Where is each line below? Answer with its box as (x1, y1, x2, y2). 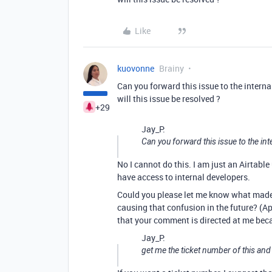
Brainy (159, 63, 184, 74)
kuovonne (117, 63, 154, 74)
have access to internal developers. (117, 171, 250, 183)
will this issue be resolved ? (117, 93, 220, 104)
